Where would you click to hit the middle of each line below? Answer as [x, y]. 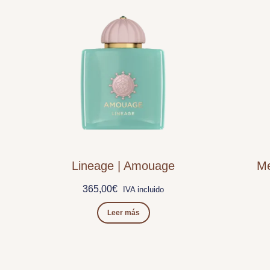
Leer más [123, 212]
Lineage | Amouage [124, 165]
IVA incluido [144, 189]
